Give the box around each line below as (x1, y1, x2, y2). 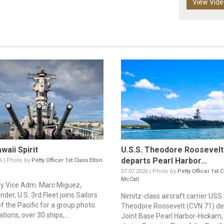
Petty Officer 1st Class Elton (31, 157, 103, 164)
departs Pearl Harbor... (120, 156, 207, 166)
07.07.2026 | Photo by (120, 168, 177, 175)
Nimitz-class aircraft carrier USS (120, 192, 222, 200)
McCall (120, 176, 139, 183)
